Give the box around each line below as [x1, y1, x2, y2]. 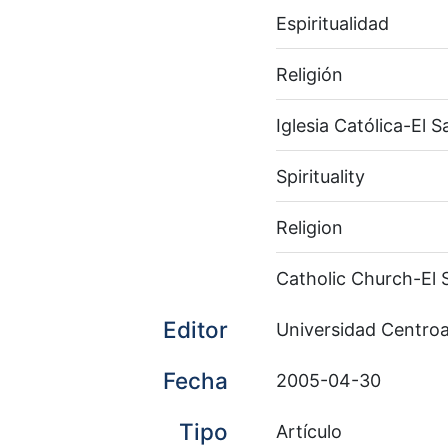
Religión [276, 63, 343, 85]
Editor [163, 315, 228, 343]
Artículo [276, 420, 342, 442]
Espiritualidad [276, 12, 389, 34]
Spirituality [276, 165, 365, 187]
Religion [276, 216, 343, 238]
